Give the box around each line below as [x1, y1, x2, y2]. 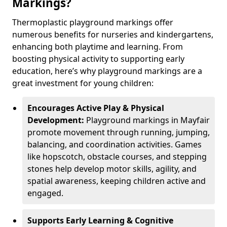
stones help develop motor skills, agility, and [27, 163, 197, 174]
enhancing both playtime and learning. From [12, 41, 183, 52]
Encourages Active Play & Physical [27, 102, 164, 113]
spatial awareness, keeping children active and [27, 175, 206, 186]
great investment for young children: [12, 78, 154, 89]
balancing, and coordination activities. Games [27, 139, 202, 150]
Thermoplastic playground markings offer [12, 17, 173, 28]
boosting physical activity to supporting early [12, 53, 184, 64]
